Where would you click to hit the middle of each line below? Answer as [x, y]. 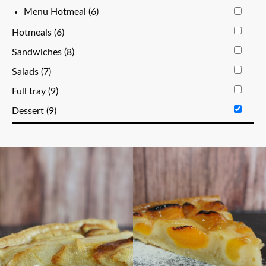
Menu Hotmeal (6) [61, 12]
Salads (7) [31, 72]
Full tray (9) [35, 91]
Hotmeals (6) [38, 33]
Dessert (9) [34, 111]
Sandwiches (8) [43, 52]
